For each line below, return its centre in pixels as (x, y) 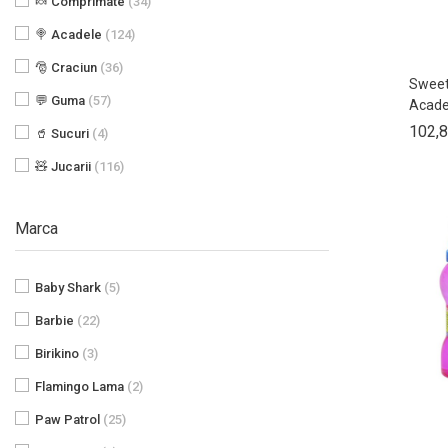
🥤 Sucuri (63, 133)
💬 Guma (61, 100)
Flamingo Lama (81, 386)
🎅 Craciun (67, 67)
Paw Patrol (69, 419)
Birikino (58, 353)
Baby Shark (69, 287)
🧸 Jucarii (64, 166)
